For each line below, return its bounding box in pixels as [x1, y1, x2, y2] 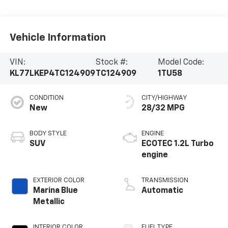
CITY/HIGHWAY [141, 95, 187, 102]
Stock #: [95, 59, 128, 67]
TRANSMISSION [141, 177, 188, 184]
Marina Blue [33, 187, 78, 195]
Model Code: [158, 59, 205, 67]
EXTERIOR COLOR [33, 177, 84, 184]
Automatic [141, 187, 183, 195]
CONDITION [29, 95, 64, 102]
